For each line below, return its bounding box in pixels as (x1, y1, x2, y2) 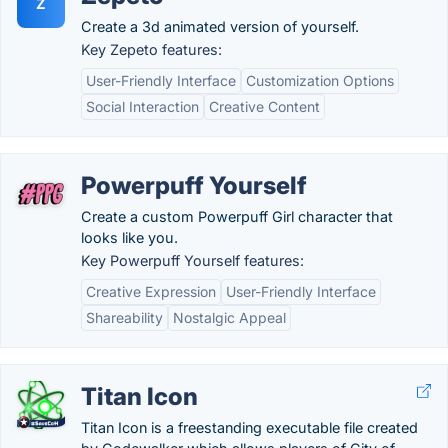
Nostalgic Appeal (173, 309, 286, 326)
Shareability (86, 309, 163, 326)
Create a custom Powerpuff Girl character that (81, 208, 393, 225)
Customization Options (246, 72, 394, 89)
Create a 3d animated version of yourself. (81, 18, 359, 35)
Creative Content (209, 98, 320, 115)
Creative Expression (86, 283, 216, 300)
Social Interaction (86, 98, 199, 115)
